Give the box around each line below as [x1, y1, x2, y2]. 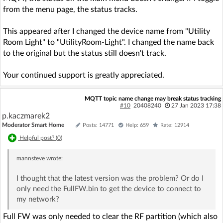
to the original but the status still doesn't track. [3, 49, 166, 57]
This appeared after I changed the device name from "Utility [3, 27, 210, 35]
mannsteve [16, 155, 45, 161]
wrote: [44, 155, 63, 161]
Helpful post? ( [19, 134, 57, 141]
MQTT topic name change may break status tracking [84, 95, 221, 102]
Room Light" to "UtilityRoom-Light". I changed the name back [3, 38, 214, 46]
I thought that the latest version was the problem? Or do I [16, 174, 204, 182]
